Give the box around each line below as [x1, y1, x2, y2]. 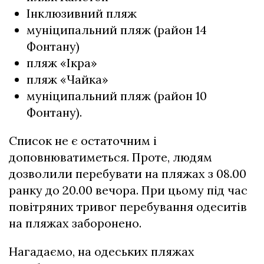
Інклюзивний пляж [27, 5, 137, 21]
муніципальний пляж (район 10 [27, 88, 207, 103]
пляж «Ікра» [27, 55, 97, 70]
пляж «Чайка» [27, 71, 108, 87]
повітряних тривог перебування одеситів [9, 199, 247, 214]
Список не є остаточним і [9, 133, 157, 148]
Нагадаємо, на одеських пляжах [9, 243, 194, 259]
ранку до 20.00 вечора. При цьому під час [9, 182, 247, 197]
